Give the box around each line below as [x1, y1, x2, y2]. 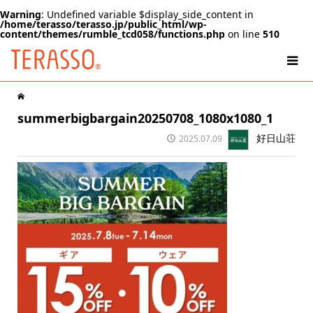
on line [225, 27, 263, 41]
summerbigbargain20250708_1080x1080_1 [17, 110, 273, 126]
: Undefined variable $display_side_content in [41, 8, 254, 21]
